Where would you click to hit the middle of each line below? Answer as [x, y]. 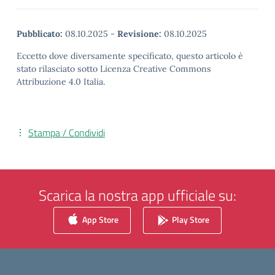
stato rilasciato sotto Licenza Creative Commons [114, 69]
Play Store [190, 219]
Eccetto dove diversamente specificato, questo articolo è [130, 56]
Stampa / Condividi [67, 133]
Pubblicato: [40, 34]
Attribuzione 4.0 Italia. [61, 82]
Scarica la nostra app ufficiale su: [137, 196]
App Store [99, 219]
